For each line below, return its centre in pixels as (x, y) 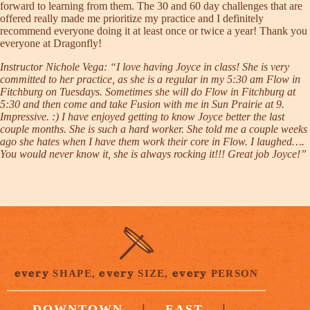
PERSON (233, 273)
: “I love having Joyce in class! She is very (197, 66)
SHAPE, (74, 273)
